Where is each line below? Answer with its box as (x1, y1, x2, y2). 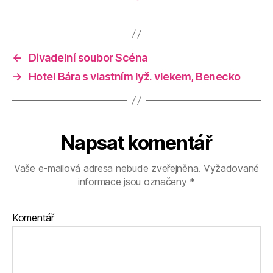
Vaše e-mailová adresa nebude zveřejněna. (13, 162, 201, 174)
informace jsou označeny (77, 175, 190, 188)
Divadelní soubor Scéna (28, 51, 147, 64)
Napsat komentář (61, 131, 212, 155)
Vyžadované (200, 162, 260, 174)
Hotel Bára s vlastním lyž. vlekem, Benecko (28, 70, 241, 83)
